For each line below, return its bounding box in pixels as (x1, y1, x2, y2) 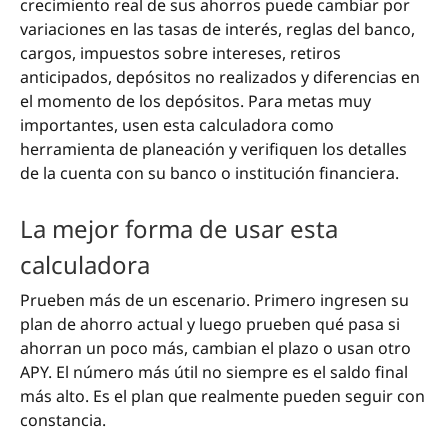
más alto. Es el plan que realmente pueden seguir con (20, 385, 425, 408)
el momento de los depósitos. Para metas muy (20, 90, 371, 113)
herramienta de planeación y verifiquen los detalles (20, 138, 407, 161)
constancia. (20, 409, 106, 432)
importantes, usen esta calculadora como (20, 114, 334, 137)
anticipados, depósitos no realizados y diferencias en (20, 66, 420, 89)
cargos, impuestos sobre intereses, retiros (20, 42, 341, 65)
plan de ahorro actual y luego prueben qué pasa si (20, 313, 400, 336)
